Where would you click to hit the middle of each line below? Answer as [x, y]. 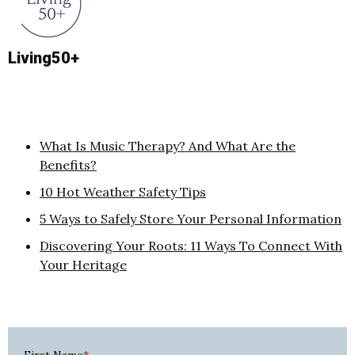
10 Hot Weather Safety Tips [123, 192]
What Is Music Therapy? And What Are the [168, 146]
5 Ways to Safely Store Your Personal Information [191, 219]
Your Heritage [83, 265]
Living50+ [44, 58]
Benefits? [68, 165]
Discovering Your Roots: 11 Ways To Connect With [191, 246]
